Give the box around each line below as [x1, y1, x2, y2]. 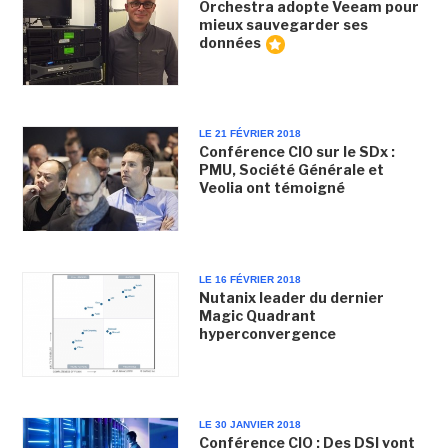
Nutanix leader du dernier [198, 288, 384, 306]
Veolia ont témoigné [198, 179, 345, 197]
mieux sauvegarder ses [198, 16, 368, 33]
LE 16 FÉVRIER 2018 [198, 273, 301, 285]
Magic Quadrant [198, 306, 316, 324]
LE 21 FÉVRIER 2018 [198, 128, 301, 140]
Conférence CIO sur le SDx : [198, 143, 395, 161]
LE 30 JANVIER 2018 [198, 418, 301, 430]
